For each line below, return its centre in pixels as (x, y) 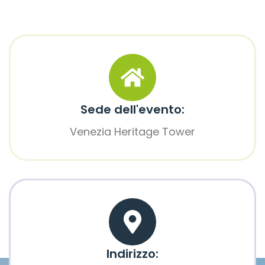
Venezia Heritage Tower (132, 132)
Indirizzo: (132, 254)
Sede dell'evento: (132, 110)
